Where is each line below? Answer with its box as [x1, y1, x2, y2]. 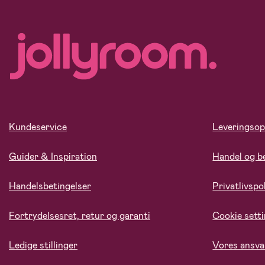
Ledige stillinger [9, 239, 77, 252]
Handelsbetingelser [9, 180, 91, 193]
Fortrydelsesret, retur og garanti [9, 209, 150, 222]
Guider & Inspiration [9, 150, 97, 163]
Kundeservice [9, 121, 67, 134]
